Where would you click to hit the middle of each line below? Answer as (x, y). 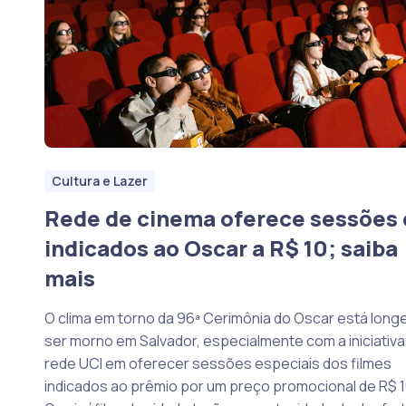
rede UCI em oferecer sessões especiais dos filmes (217, 363)
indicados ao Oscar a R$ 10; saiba (221, 247)
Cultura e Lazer (99, 180)
